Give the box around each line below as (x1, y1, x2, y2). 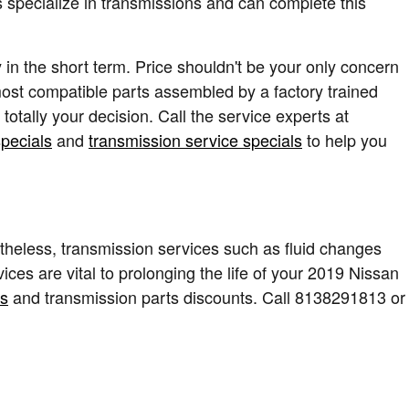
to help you (302, 127, 387, 152)
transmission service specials (89, 127, 302, 152)
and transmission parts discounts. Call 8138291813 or (8, 285, 405, 309)
